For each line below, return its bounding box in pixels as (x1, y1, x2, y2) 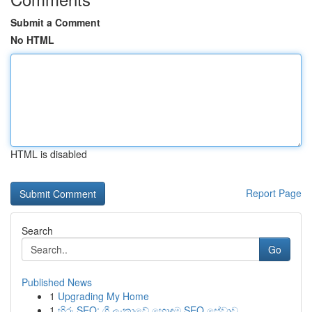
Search (22, 224, 53, 237)
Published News (22, 275, 92, 289)
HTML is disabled (10, 147, 87, 161)
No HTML (10, 33, 54, 47)
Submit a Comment (10, 15, 100, 29)
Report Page (246, 186, 302, 200)
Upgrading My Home (58, 289, 149, 303)
